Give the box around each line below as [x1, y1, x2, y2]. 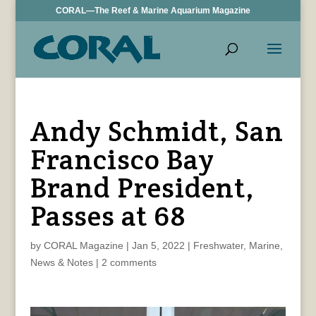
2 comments [101, 257, 157, 268]
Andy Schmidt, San [30, 113, 284, 149]
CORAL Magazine [43, 240, 123, 251]
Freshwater [193, 240, 243, 251]
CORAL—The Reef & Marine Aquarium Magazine [56, 6, 251, 16]
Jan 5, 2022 [131, 240, 185, 251]
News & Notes [30, 257, 93, 268]
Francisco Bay [30, 141, 214, 177]
